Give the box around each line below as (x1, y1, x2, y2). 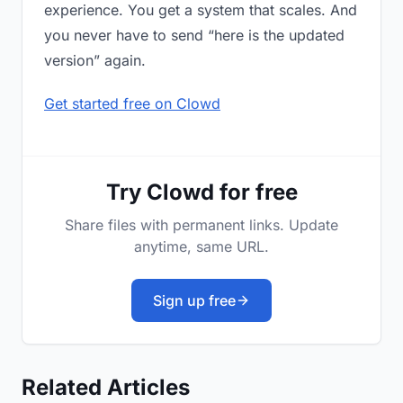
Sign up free (153, 291, 236, 310)
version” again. (44, 51, 146, 70)
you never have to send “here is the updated (44, 26, 345, 45)
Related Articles (22, 374, 190, 401)
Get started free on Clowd (44, 94, 220, 113)
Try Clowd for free (105, 179, 298, 206)
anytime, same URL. (134, 237, 269, 256)
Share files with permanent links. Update (65, 216, 338, 235)
